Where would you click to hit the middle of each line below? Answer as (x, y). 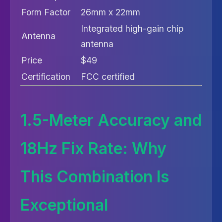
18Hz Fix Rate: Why (93, 148)
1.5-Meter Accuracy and (111, 120)
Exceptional (64, 205)
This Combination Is (95, 177)
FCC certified (108, 77)
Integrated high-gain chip (132, 28)
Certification (46, 77)
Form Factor (46, 12)
